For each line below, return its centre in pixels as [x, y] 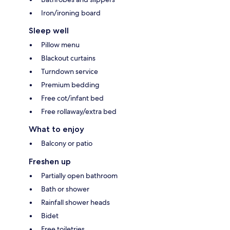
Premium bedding [70, 84]
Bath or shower [65, 189]
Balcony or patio [67, 143]
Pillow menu [60, 44]
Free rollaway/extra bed [79, 111]
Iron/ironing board [71, 13]
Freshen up [50, 161]
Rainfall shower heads [75, 202]
